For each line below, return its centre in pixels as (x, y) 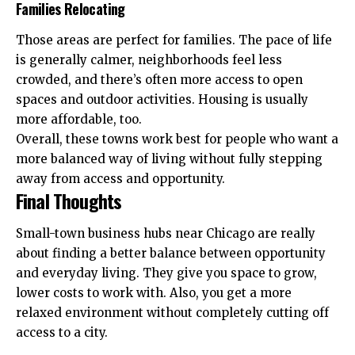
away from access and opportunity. (120, 178)
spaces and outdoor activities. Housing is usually (162, 99)
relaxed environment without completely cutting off (172, 313)
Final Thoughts (69, 200)
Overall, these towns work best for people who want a (177, 139)
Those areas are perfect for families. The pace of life (174, 40)
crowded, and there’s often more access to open (159, 79)
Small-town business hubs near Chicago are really (166, 234)
